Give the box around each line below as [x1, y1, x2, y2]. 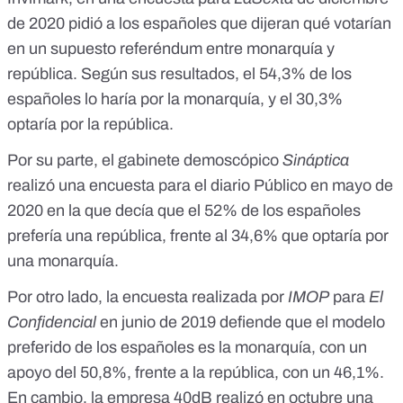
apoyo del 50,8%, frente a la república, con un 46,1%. [7, 363, 384, 382]
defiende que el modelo [216, 313, 385, 332]
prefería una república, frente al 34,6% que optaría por [7, 227, 389, 246]
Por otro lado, [7, 288, 103, 307]
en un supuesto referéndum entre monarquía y [7, 40, 335, 58]
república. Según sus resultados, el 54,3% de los [7, 65, 352, 84]
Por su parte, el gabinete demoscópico [7, 151, 279, 170]
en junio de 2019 [96, 313, 216, 332]
